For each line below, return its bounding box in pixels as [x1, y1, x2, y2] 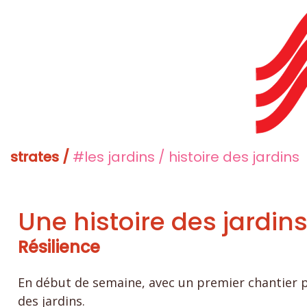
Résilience [18, 235, 100, 258]
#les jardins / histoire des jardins [73, 147, 299, 167]
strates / [10, 147, 73, 167]
